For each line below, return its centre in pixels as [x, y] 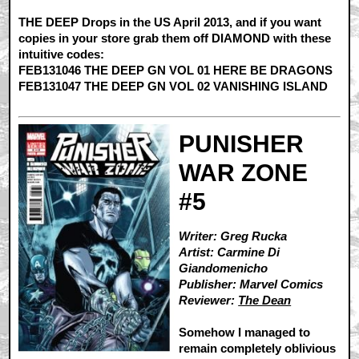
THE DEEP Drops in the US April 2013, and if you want [170, 22]
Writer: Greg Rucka [233, 236]
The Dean [265, 301]
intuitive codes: [62, 54]
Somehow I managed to [245, 333]
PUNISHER [242, 144]
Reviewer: [209, 301]
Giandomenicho [224, 268]
